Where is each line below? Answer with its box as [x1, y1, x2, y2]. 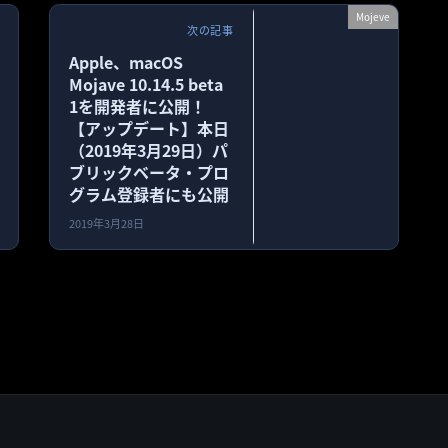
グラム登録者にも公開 [69, 181, 230, 206]
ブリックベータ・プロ [69, 159, 230, 184]
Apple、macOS [69, 49, 184, 74]
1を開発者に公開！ [69, 93, 207, 118]
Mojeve [356, 8, 390, 24]
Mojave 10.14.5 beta [69, 71, 224, 96]
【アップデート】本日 [69, 115, 230, 140]
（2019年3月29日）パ [69, 137, 229, 162]
